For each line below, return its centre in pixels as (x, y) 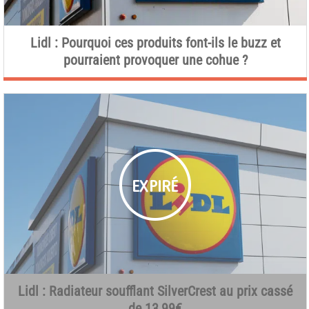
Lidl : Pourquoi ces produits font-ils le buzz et (155, 42)
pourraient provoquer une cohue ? (155, 60)
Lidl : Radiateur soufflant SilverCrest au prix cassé (155, 291)
